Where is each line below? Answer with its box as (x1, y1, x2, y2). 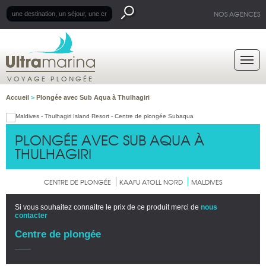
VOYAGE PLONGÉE (7, 74, 94, 83)
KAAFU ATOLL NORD (119, 177, 183, 186)
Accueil (6, 94, 31, 101)
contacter (15, 211, 47, 220)
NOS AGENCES (214, 9, 260, 18)
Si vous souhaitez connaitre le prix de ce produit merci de (15, 203, 201, 211)
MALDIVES (191, 177, 222, 186)
